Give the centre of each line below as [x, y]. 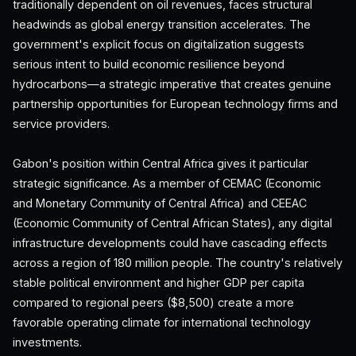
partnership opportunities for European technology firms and [175, 104]
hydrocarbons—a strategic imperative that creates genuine [172, 84]
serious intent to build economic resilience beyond [149, 64]
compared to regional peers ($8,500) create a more [153, 302]
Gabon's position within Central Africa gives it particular [161, 163]
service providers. [61, 124]
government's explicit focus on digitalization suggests [159, 44]
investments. [47, 342]
